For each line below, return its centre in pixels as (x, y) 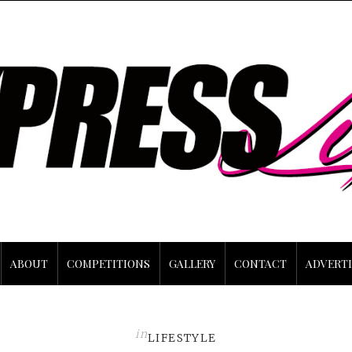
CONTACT (260, 263)
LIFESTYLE (182, 337)
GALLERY (192, 263)
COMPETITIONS (108, 263)
